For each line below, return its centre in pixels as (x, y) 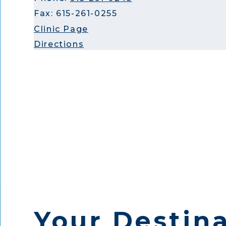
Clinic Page (61, 29)
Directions (59, 44)
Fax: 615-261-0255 (76, 13)
